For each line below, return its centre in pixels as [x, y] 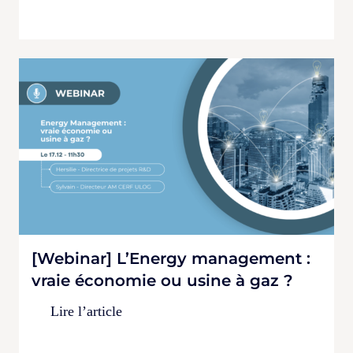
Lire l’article [86, 311]
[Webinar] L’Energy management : [171, 258]
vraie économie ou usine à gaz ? [162, 281]
